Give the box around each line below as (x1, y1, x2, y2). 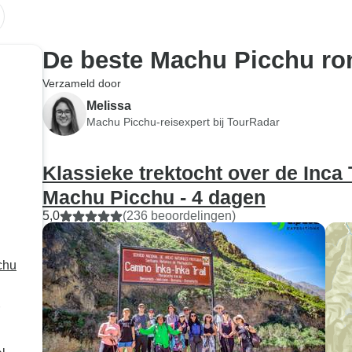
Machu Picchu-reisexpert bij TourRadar (86, 115, 280, 128)
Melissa (86, 98, 131, 112)
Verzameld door (42, 77, 121, 90)
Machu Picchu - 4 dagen (42, 186, 266, 208)
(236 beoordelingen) (123, 209, 236, 222)
